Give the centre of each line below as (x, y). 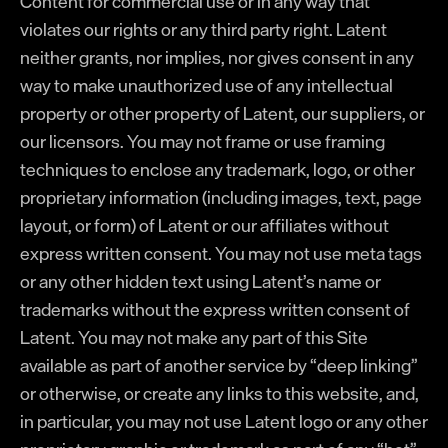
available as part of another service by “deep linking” (219, 365)
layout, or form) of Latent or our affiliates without (204, 225)
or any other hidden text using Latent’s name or (200, 281)
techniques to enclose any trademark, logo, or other (217, 169)
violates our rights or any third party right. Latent (203, 29)
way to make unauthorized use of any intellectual (206, 85)
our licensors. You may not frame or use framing (202, 141)
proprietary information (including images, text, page (221, 197)
